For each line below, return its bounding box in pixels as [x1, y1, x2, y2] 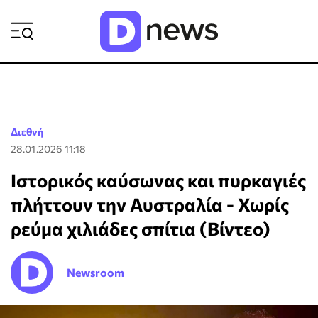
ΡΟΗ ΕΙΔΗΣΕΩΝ [182, 11, 278, 27]
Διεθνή [11, 126, 43, 138]
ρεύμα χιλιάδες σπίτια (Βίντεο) [11, 217, 270, 239]
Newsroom [67, 265, 124, 279]
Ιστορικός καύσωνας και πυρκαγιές [11, 169, 306, 191]
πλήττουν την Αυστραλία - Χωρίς [11, 193, 289, 215]
